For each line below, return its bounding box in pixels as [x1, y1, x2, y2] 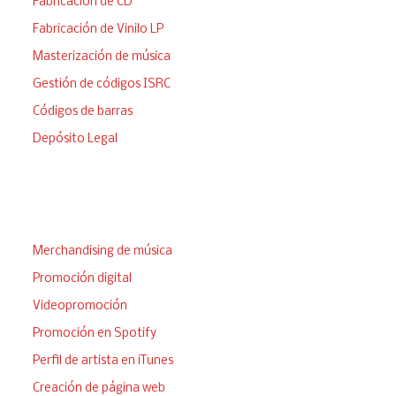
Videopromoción [32, 300, 127, 314]
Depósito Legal [32, 133, 118, 147]
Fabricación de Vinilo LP [32, 23, 164, 37]
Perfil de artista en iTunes [32, 354, 173, 369]
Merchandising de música [32, 245, 172, 259]
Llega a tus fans [32, 204, 183, 231]
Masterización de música [32, 50, 171, 65]
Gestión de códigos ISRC [32, 78, 171, 92]
